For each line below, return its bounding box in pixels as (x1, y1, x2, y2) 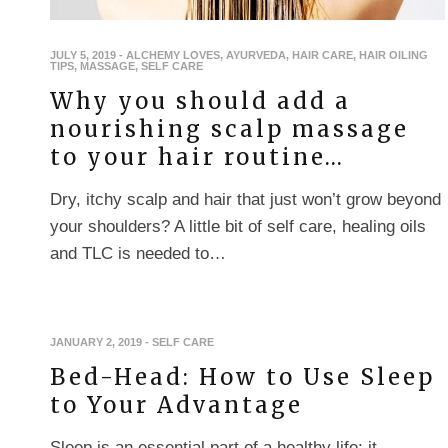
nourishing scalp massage (50, 115, 409, 144)
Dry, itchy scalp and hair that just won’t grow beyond (50, 190, 441, 210)
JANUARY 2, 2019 (50, 336, 142, 348)
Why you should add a (50, 87, 351, 116)
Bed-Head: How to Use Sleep (50, 363, 435, 391)
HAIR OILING (359, 49, 428, 62)
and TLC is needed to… (50, 244, 226, 264)
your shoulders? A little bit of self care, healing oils (50, 217, 426, 237)
